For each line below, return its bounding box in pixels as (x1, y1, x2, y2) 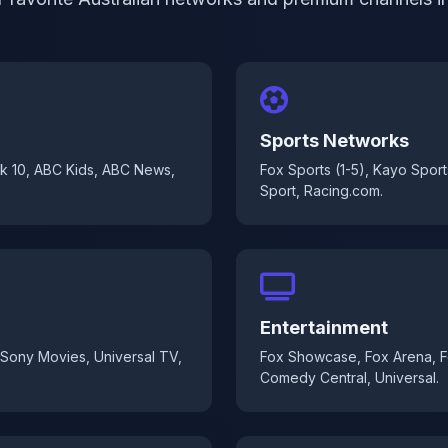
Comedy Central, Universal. (260, 369, 439, 386)
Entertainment (260, 317, 388, 338)
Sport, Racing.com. (260, 182, 383, 199)
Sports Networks (260, 130, 409, 151)
